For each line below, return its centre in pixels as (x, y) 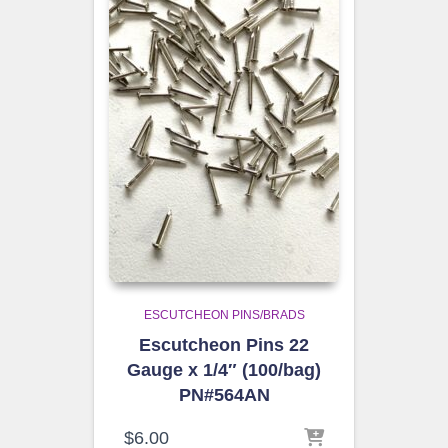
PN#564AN (224, 395)
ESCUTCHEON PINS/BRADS (224, 315)
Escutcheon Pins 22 (224, 345)
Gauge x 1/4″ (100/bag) (224, 370)
